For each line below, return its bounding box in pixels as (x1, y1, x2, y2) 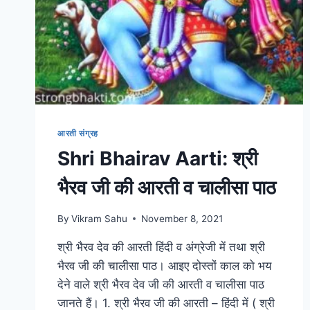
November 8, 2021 (141, 212, 224, 224)
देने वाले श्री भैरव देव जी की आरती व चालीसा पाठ (57, 277, 264, 291)
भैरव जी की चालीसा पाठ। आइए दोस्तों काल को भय (57, 258, 271, 273)
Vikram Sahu (71, 212, 128, 224)
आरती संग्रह (57, 128, 98, 139)
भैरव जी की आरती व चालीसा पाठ (57, 176, 276, 200)
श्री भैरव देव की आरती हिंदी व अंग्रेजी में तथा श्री (57, 239, 265, 254)
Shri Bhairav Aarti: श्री (57, 147, 257, 171)
